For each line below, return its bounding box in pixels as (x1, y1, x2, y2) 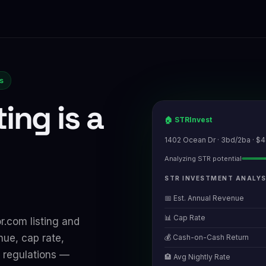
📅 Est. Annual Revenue (164, 194, 244, 202)
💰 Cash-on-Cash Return (164, 233, 249, 242)
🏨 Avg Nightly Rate (164, 252, 230, 261)
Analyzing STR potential (164, 154, 242, 163)
